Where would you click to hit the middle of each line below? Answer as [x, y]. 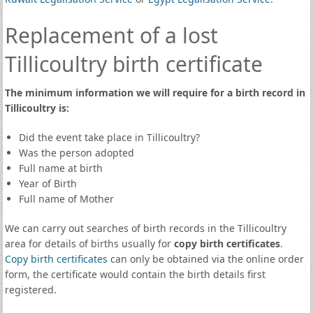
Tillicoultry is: [37, 108]
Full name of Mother [66, 199]
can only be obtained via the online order [205, 259]
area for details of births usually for [89, 243]
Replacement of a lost [111, 35]
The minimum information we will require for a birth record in [155, 93]
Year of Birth [48, 183]
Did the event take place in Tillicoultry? [109, 137]
